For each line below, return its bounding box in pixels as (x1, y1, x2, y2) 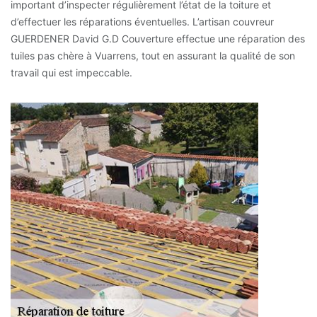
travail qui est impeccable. (11, 67, 132, 79)
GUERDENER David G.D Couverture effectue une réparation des (11, 33, 305, 45)
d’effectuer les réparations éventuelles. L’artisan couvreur (11, 16, 274, 28)
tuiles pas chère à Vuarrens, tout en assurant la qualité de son (11, 50, 295, 62)
